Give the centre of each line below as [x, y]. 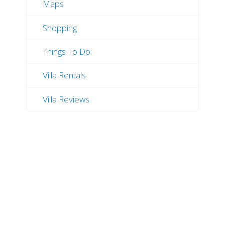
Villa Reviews [66, 99]
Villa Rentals [64, 75]
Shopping [60, 28]
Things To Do [67, 52]
